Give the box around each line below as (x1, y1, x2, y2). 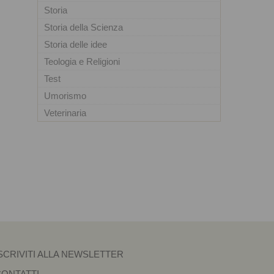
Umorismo (44, 91, 86, 101)
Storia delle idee (44, 39, 107, 50)
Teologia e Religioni (44, 56, 120, 67)
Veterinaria (44, 108, 86, 118)
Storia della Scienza (44, 22, 123, 32)
